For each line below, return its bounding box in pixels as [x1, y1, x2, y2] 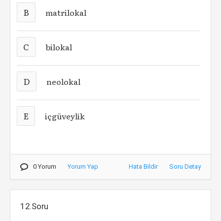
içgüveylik [45, 110, 85, 122]
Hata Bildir [129, 163, 158, 170]
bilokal [45, 41, 73, 53]
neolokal [46, 75, 81, 87]
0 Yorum [33, 163, 56, 170]
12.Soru [20, 201, 49, 211]
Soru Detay [169, 163, 201, 170]
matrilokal [45, 6, 87, 18]
